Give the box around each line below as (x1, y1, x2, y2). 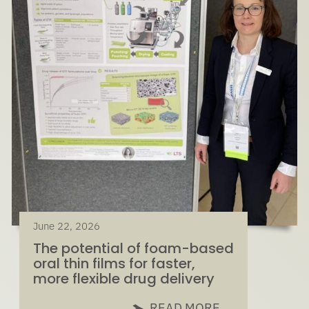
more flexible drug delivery (33, 269, 215, 289)
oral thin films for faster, (33, 254, 196, 274)
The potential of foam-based (33, 239, 235, 259)
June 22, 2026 (33, 219, 101, 233)
